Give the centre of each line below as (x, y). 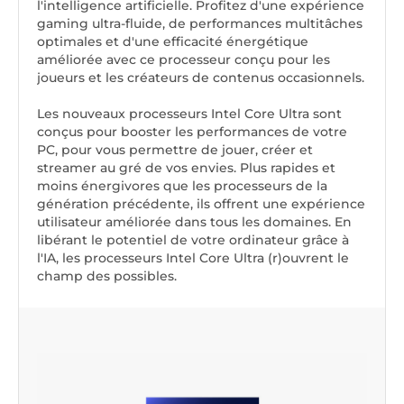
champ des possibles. (107, 276)
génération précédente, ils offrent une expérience (201, 204)
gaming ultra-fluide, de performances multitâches (200, 24)
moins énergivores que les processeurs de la (182, 186)
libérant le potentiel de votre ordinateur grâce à (193, 240)
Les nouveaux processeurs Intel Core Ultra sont (189, 114)
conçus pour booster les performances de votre (192, 132)
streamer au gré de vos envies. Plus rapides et (186, 168)
